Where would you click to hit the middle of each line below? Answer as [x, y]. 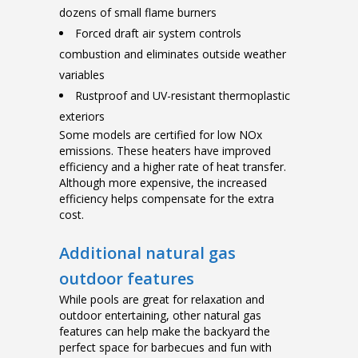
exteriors [82, 117]
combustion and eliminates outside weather [173, 54]
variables [82, 75]
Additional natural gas [147, 253]
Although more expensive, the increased [163, 183]
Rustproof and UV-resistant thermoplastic [183, 96]
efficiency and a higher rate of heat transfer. [173, 167]
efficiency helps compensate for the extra [167, 199]
